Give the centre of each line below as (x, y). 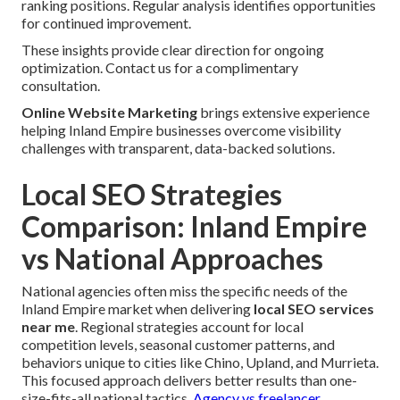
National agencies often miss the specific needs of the (184, 291)
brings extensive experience (283, 112)
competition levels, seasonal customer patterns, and (178, 345)
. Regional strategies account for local (189, 327)
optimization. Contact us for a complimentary (160, 68)
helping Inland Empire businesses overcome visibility (181, 130)
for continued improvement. (106, 23)
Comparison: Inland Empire (194, 227)
